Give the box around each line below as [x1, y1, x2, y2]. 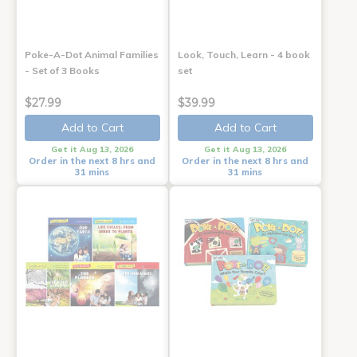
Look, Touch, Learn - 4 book [177, 48, 310, 61]
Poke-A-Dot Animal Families [25, 48, 159, 61]
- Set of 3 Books [25, 64, 100, 76]
